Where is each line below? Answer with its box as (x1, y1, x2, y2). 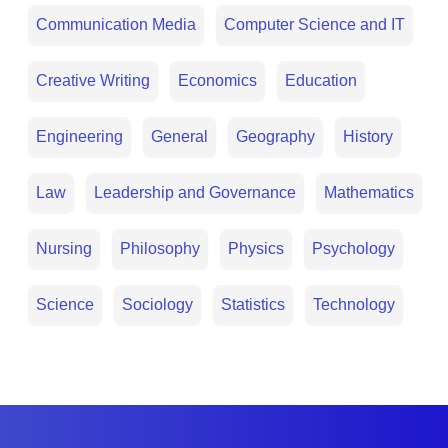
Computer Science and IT (224, 16, 405, 34)
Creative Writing (36, 72, 150, 90)
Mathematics (324, 184, 414, 202)
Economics (178, 72, 257, 90)
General (151, 128, 208, 146)
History (343, 128, 393, 146)
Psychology (312, 240, 395, 258)
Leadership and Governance (94, 184, 296, 202)
